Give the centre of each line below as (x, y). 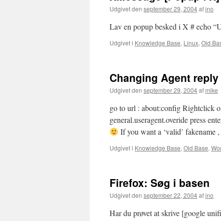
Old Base (196, 148)
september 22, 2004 (170, 195)
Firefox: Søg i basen (160, 183)
